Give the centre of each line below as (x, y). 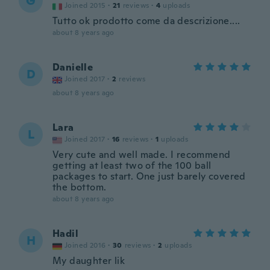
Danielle (73, 67)
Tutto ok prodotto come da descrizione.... (146, 21)
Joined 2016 (85, 245)
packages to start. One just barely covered (149, 176)
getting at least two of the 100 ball (132, 165)
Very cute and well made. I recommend (142, 155)
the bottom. (80, 187)
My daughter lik (89, 261)
